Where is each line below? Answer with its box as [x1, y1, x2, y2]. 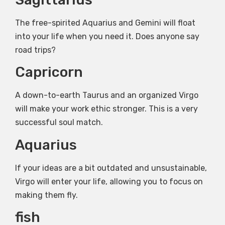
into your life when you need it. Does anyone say [15, 31, 199, 41]
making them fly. [15, 190, 78, 200]
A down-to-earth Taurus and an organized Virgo [15, 90, 198, 100]
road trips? [15, 45, 56, 55]
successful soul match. [15, 118, 103, 128]
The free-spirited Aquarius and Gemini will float [15, 18, 195, 28]
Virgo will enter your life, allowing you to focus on [15, 176, 203, 186]
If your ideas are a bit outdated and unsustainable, [15, 163, 207, 173]
